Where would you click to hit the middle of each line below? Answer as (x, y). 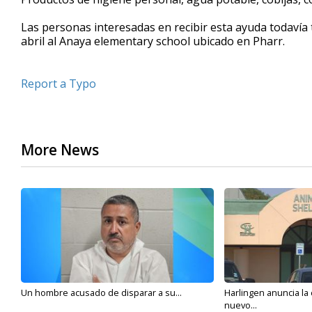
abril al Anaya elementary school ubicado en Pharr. (154, 41)
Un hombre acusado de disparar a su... (101, 293)
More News (60, 150)
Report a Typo (58, 84)
